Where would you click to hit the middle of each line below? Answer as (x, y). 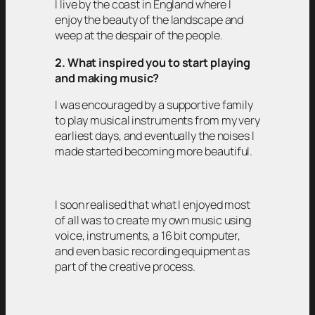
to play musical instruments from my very (157, 120)
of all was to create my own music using (153, 220)
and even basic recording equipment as (153, 251)
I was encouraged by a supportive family (154, 104)
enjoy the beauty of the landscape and (149, 20)
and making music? (107, 78)
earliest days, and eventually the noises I (155, 135)
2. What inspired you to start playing (153, 62)
